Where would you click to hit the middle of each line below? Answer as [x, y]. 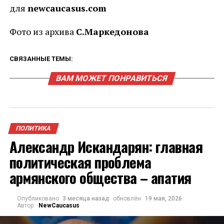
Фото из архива [42, 31]
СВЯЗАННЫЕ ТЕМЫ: [41, 59]
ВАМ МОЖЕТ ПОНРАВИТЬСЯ [112, 78]
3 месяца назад [86, 198]
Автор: [26, 205]
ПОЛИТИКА [33, 128]
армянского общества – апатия [100, 177]
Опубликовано [38, 198]
